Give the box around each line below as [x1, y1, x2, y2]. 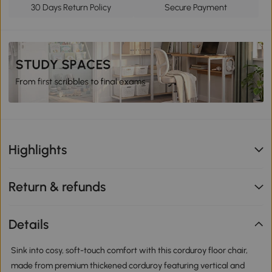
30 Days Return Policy [31, 2, 112, 13]
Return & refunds [8, 179, 106, 195]
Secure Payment [165, 2, 228, 13]
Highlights [8, 141, 67, 157]
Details [8, 216, 49, 232]
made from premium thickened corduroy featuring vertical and [10, 260, 245, 271]
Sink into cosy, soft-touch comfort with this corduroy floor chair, [10, 245, 248, 256]
